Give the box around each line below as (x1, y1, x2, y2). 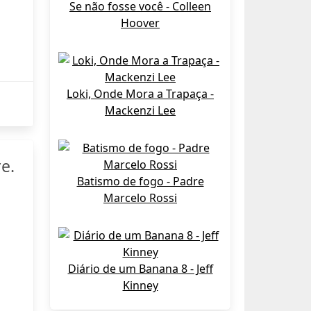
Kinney (122, 278, 158, 293)
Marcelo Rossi (103, 190, 177, 205)
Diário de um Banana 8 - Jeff (67, 261, 213, 276)
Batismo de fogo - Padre (76, 174, 204, 189)
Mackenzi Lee (105, 103, 176, 118)
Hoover (121, 15, 160, 31)
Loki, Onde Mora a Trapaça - (67, 86, 214, 101)
